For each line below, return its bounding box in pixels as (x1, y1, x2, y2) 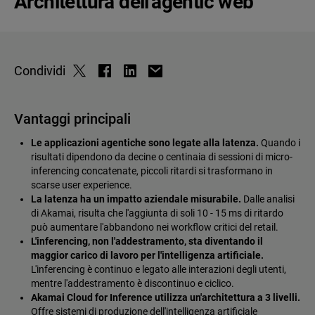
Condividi (14, 63, 65, 79)
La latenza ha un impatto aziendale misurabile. (31, 193, 241, 205)
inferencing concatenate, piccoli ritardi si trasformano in (31, 165, 273, 177)
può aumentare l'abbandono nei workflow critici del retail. (31, 221, 278, 233)
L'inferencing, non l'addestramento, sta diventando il (31, 236, 263, 247)
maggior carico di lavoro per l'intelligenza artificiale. (31, 250, 264, 262)
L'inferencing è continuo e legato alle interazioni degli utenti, (31, 264, 286, 276)
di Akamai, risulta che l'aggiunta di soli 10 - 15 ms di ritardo (31, 207, 283, 219)
